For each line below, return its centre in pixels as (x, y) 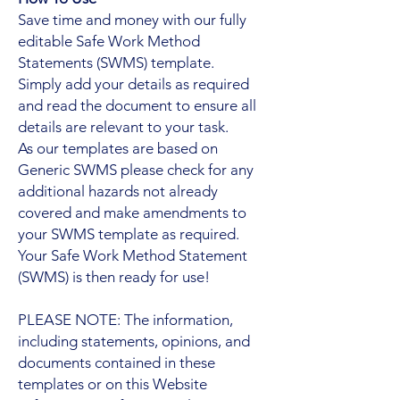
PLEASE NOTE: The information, (125, 319)
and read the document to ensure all (137, 105)
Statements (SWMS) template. (116, 62)
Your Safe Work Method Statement (133, 255)
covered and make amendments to (132, 212)
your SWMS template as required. (129, 233)
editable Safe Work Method (109, 41)
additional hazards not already (118, 191)
